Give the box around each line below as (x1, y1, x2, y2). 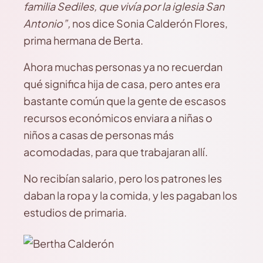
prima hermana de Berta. (23, 33, 143, 47)
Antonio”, (23, 16, 70, 30)
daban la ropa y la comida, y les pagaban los (23, 188, 237, 202)
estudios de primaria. (23, 205, 127, 219)
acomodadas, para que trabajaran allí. (23, 145, 208, 159)
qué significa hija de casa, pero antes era (23, 77, 220, 90)
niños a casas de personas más (23, 128, 174, 141)
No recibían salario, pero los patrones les (23, 171, 222, 185)
